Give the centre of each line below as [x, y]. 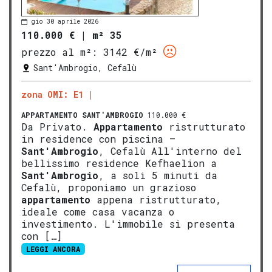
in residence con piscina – [98, 138]
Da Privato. [57, 126]
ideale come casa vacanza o [98, 211]
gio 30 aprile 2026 [65, 22]
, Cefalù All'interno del [170, 151]
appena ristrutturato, [156, 199]
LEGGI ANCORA [53, 249]
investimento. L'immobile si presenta [128, 223]
